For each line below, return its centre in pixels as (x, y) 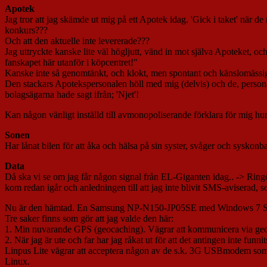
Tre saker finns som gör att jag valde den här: (89, 219)
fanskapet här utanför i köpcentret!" (71, 63)
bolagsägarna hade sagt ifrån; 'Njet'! (72, 95)
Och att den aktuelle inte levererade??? (77, 41)
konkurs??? (26, 30)
